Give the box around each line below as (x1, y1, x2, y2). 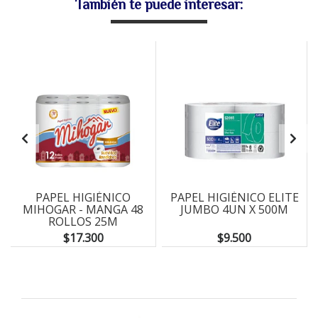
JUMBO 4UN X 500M (180, 201, 288, 217)
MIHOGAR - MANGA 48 (23, 201, 143, 217)
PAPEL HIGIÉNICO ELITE (170, 189, 299, 205)
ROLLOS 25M (48, 213, 118, 229)
